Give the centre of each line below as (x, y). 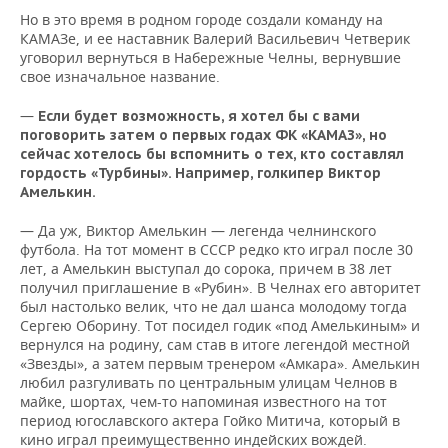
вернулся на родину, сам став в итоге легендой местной (215, 344)
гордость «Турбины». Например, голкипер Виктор (200, 172)
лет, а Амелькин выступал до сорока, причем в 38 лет (206, 268)
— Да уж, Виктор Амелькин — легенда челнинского (198, 230)
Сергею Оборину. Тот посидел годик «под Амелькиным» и (220, 325)
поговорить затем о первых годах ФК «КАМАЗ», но (203, 134)
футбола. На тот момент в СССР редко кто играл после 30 (216, 249)
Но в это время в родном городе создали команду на (201, 19)
